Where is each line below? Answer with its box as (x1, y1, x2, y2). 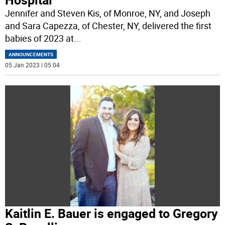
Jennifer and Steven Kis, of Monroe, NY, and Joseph (5, 7, 211, 20)
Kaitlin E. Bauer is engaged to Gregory (5, 204, 218, 221)
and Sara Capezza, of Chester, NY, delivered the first (5, 20, 212, 32)
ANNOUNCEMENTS (9, 51, 54, 58)
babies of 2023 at (5, 32, 74, 45)
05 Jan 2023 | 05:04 (5, 61, 60, 69)
